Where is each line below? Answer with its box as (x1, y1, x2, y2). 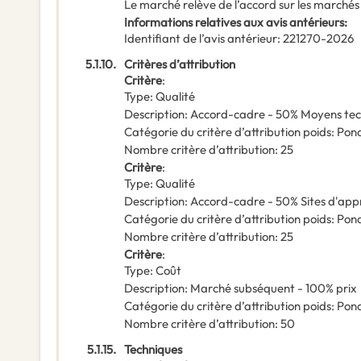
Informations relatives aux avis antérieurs (124, 15, 344, 31)
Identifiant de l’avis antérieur (124, 31, 277, 47)
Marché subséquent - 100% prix (190, 280, 357, 297)
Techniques (124, 342, 182, 358)
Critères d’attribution (124, 56, 235, 73)
